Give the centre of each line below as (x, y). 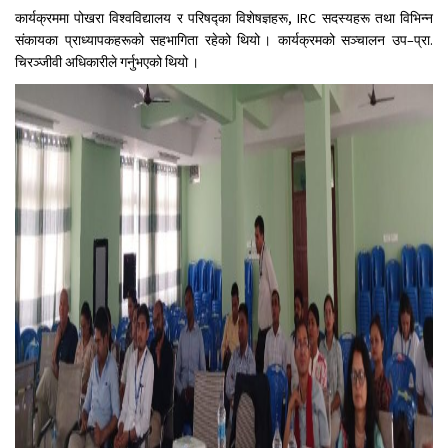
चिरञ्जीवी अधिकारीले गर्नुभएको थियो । (107, 63)
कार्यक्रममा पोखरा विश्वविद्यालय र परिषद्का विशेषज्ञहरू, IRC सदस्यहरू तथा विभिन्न (224, 19)
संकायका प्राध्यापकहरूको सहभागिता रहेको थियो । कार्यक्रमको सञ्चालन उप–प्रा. (224, 41)
